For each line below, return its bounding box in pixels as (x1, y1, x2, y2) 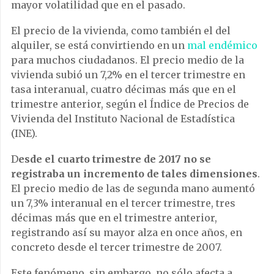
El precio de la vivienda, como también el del (11, 24, 231, 37)
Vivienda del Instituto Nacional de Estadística (11, 113, 235, 125)
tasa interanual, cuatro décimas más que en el (11, 83, 236, 96)
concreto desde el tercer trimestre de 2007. (11, 241, 222, 254)
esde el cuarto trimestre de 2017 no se (18, 153, 211, 166)
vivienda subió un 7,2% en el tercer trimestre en (11, 68, 245, 81)
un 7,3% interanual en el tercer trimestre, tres (11, 197, 235, 210)
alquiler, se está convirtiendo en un (11, 39, 187, 52)
